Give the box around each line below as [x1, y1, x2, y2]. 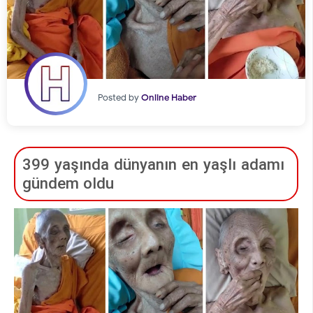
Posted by [98, 92, 141, 104]
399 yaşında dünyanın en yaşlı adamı [22, 155, 284, 174]
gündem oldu [22, 174, 114, 193]
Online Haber [141, 92, 196, 104]
